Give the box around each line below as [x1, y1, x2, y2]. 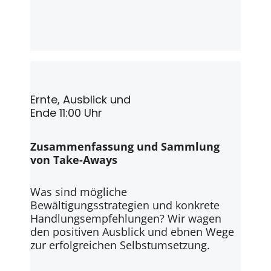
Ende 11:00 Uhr [30, 105, 102, 121]
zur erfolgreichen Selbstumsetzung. [30, 238, 210, 253]
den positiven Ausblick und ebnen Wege [30, 224, 234, 240]
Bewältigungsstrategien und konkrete [30, 198, 220, 213]
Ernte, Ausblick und [30, 92, 131, 108]
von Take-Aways [30, 152, 117, 167]
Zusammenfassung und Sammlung [30, 139, 220, 154]
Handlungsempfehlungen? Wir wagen [30, 211, 221, 226]
